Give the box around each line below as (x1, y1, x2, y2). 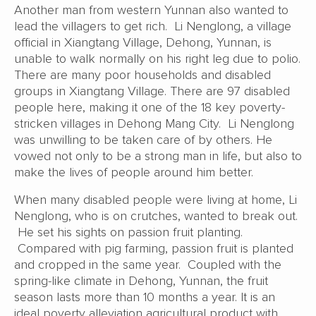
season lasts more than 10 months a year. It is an (14, 288, 275, 305)
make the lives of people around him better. (14, 164, 257, 180)
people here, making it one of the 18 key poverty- (14, 99, 285, 115)
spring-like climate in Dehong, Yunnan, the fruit (14, 272, 268, 288)
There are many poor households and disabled (14, 66, 271, 83)
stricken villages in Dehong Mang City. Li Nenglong (14, 115, 294, 131)
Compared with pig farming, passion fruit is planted (14, 240, 293, 256)
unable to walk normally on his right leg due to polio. (14, 50, 300, 66)
